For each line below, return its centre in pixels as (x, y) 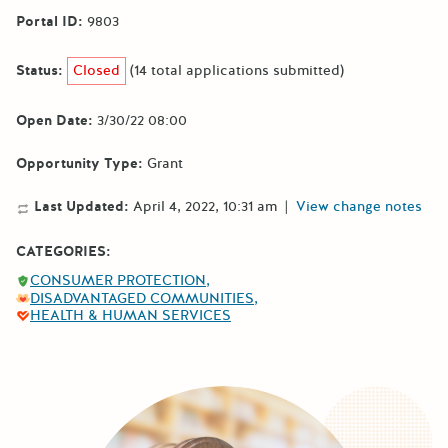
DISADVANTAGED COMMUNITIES (142, 298)
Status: (39, 70)
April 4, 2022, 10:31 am (207, 206)
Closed (97, 70)
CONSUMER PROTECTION (118, 281)
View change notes (359, 206)
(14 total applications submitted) (237, 70)
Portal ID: (49, 21)
